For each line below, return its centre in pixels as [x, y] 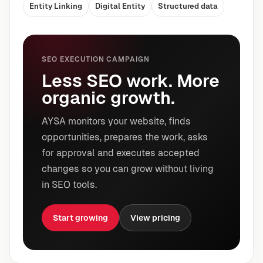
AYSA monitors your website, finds [116, 122]
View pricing [155, 218]
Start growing [80, 218]
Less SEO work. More [131, 81]
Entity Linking [56, 6]
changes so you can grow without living [128, 169]
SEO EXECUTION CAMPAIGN [96, 60]
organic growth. [108, 98]
